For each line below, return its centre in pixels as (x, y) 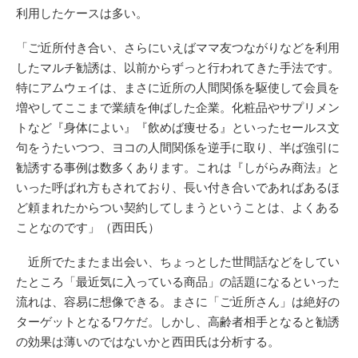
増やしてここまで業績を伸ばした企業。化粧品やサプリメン (178, 107)
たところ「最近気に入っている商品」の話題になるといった (178, 281)
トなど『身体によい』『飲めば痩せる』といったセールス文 (178, 127)
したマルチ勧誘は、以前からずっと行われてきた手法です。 (178, 67)
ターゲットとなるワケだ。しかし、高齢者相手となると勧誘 (178, 321)
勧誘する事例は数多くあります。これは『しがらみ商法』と (178, 167)
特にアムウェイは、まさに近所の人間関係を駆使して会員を (178, 87)
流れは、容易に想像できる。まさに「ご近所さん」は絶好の (178, 301)
